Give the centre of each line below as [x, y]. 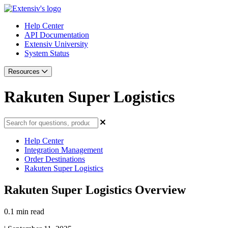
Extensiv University [56, 44]
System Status [47, 53]
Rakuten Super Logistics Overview [95, 190]
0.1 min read [24, 211]
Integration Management [64, 150]
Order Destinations [55, 159]
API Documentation [57, 35]
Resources [25, 72]
